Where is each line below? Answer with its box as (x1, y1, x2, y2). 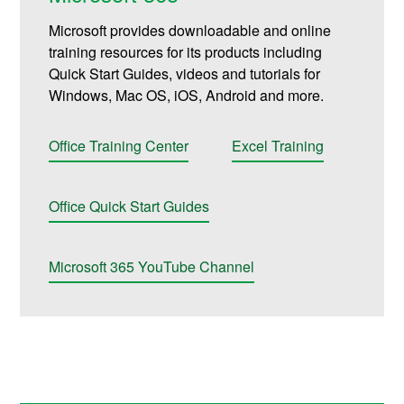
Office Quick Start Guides (49, 195, 210, 216)
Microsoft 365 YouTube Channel (49, 255, 255, 277)
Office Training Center (49, 135, 189, 157)
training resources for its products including (49, 41, 323, 63)
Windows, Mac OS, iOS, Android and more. (49, 85, 325, 106)
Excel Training (232, 135, 325, 157)
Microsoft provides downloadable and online (49, 20, 332, 41)
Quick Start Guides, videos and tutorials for (49, 63, 321, 85)
